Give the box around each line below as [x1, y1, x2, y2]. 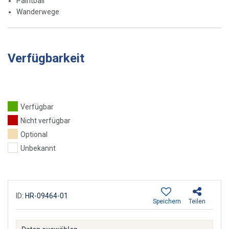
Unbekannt [20, 144, 56, 152]
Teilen [189, 197, 205, 205]
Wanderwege [16, 7, 59, 16]
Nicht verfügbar [20, 116, 71, 125]
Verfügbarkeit [8, 51, 84, 65]
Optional [20, 130, 48, 139]
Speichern [153, 197, 181, 205]
